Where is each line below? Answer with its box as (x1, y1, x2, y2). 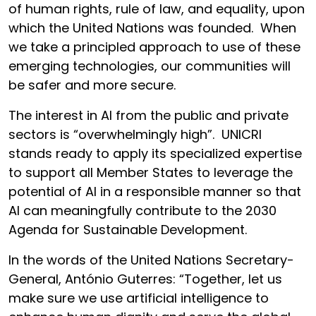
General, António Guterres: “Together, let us (8, 270, 282, 288)
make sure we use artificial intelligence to (8, 289, 269, 307)
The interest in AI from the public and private (8, 107, 288, 124)
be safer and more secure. (8, 76, 176, 94)
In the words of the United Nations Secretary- (8, 251, 294, 269)
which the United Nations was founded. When (8, 19, 296, 37)
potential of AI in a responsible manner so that (8, 183, 301, 200)
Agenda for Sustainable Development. (8, 221, 247, 238)
